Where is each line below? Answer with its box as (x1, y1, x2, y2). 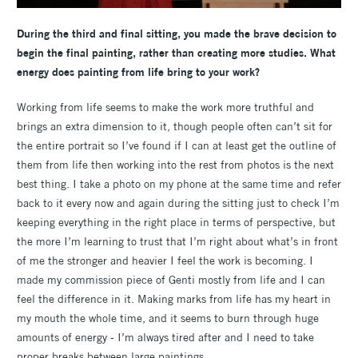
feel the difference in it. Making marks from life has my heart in (17, 291, 331, 306)
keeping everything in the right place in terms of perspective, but (17, 214, 336, 229)
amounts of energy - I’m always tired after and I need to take (17, 329, 314, 344)
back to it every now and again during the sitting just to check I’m (17, 195, 340, 210)
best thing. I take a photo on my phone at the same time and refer (17, 176, 341, 191)
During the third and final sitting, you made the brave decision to (17, 26, 336, 41)
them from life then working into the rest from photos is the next (17, 157, 334, 172)
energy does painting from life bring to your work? (17, 64, 260, 79)
